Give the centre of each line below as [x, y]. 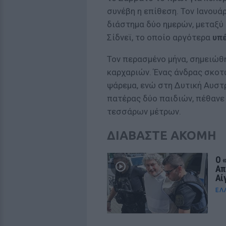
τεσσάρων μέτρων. [144, 112]
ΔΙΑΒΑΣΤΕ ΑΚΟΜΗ [162, 136]
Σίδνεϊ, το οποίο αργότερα [160, 38]
